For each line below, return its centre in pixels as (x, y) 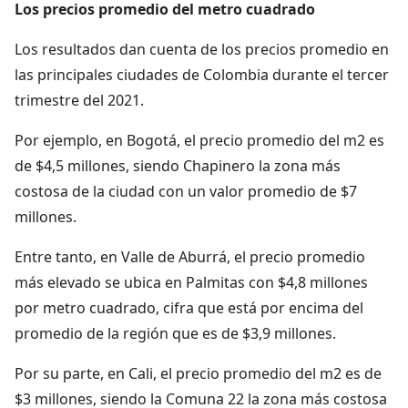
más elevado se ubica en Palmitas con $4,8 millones (191, 282)
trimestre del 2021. (79, 100)
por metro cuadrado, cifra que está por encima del (189, 307)
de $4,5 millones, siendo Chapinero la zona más (178, 165)
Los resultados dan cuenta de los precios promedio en (202, 49)
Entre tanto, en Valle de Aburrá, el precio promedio (190, 256)
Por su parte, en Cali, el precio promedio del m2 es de (198, 373)
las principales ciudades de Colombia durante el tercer (202, 74)
